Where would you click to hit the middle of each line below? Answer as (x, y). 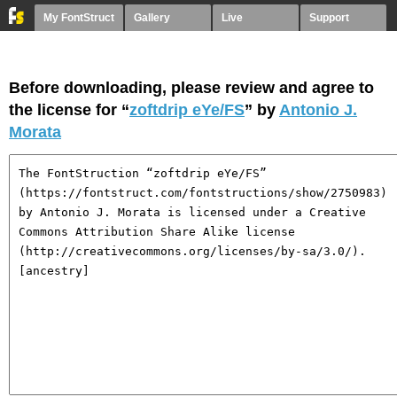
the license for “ (69, 110)
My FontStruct (79, 18)
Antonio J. (318, 110)
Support (329, 18)
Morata (35, 132)
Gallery (152, 18)
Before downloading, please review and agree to (191, 88)
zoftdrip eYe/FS (187, 110)
